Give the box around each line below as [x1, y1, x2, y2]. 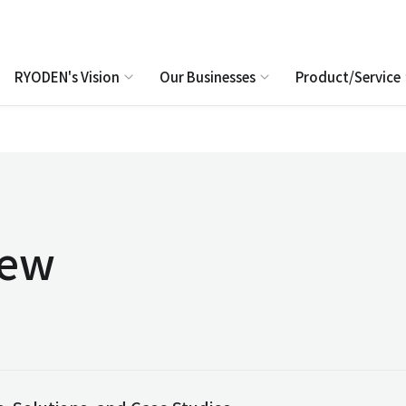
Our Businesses [159, 67, 256, 86]
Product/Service [295, 67, 401, 86]
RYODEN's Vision [14, 67, 120, 86]
